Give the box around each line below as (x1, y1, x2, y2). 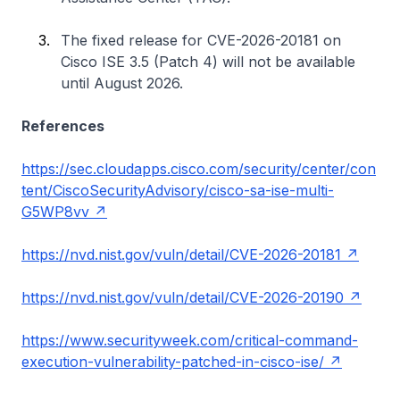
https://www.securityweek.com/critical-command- (21, 331, 358, 349)
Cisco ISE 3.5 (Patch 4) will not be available (61, 53, 355, 71)
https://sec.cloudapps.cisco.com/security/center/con (21, 160, 376, 178)
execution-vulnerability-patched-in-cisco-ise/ (21, 353, 324, 371)
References (21, 117, 104, 135)
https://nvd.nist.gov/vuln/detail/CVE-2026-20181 (21, 246, 341, 263)
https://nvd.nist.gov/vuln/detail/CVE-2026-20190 (21, 288, 344, 306)
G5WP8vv (21, 203, 89, 221)
